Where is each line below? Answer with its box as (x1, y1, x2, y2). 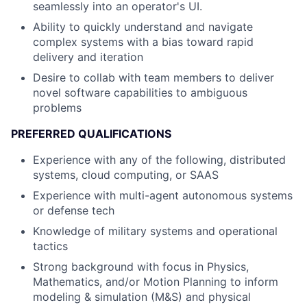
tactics (33, 239, 68, 253)
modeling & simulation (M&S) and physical (33, 290, 251, 304)
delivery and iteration (33, 50, 143, 64)
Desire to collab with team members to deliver (33, 71, 274, 84)
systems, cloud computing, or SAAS (33, 168, 219, 182)
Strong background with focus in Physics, (33, 260, 249, 273)
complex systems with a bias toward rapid (33, 35, 254, 49)
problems (33, 101, 82, 114)
